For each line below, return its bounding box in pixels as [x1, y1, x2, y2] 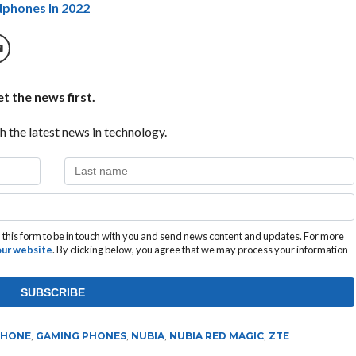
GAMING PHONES [35, 330, 126, 342]
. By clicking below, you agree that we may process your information [52, 243, 348, 256]
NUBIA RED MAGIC [168, 330, 264, 342]
